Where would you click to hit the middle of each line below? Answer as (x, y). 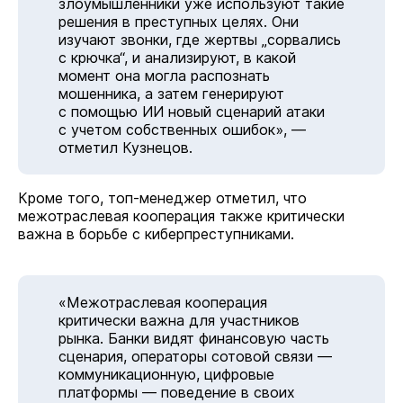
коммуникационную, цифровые (166, 374)
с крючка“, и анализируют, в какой (177, 58)
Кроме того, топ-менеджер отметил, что (162, 198)
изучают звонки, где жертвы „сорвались (200, 40)
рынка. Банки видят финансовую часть (194, 338)
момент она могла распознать (164, 76)
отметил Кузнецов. (125, 148)
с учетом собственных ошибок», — (182, 130)
